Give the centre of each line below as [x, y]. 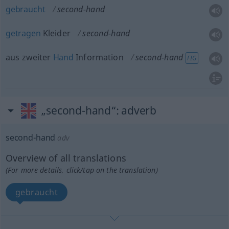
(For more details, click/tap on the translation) [82, 170]
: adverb [136, 110]
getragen [23, 33]
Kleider [55, 33]
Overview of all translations [66, 158]
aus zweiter [29, 57]
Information [99, 57]
